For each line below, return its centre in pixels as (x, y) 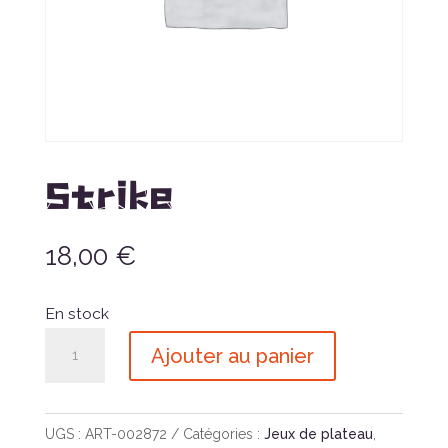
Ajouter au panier (232, 355)
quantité (74, 341)
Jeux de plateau (318, 434)
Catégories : (223, 434)
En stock (76, 314)
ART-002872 (125, 434)
